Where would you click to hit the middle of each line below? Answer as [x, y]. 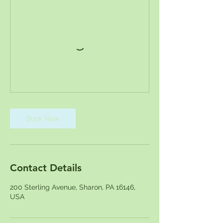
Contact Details [46, 167]
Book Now [43, 118]
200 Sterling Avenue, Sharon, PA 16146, [73, 187]
